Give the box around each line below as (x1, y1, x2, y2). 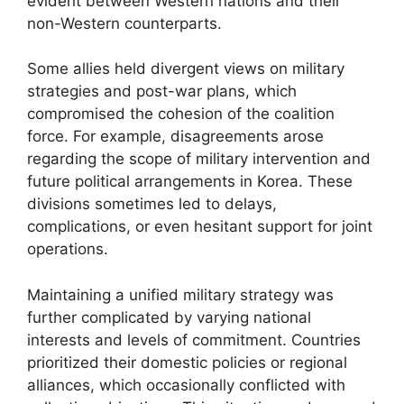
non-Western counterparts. (27, 14, 222, 32)
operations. (27, 240, 108, 258)
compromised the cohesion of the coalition (27, 105, 335, 123)
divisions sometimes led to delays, (27, 195, 277, 213)
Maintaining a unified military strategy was (27, 285, 334, 304)
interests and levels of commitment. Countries (27, 330, 361, 349)
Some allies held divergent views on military (27, 60, 344, 78)
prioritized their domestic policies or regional (27, 353, 347, 372)
